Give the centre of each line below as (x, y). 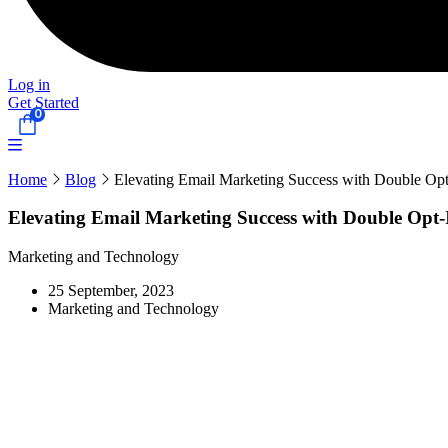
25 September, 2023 (111, 291)
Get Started (43, 102)
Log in (29, 84)
